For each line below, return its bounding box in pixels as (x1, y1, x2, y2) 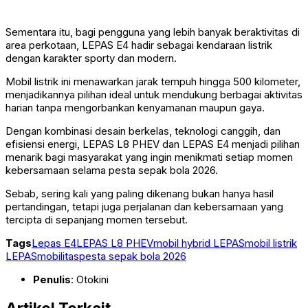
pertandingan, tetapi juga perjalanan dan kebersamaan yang (5, 200, 283, 214)
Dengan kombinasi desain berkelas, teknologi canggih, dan (5, 124, 280, 138)
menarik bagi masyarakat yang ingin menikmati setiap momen (5, 151, 293, 164)
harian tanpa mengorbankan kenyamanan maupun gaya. (5, 101, 265, 115)
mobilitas (37, 250, 79, 263)
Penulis (33, 273, 71, 287)
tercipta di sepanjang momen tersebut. (5, 213, 188, 227)
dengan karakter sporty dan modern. (5, 52, 177, 65)
